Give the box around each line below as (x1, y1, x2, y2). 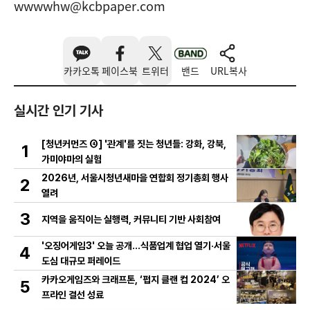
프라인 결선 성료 (42, 289, 104, 301)
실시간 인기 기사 (14, 102, 103, 120)
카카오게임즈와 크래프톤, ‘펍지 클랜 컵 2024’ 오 (42, 274, 230, 286)
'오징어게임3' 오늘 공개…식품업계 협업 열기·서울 (42, 240, 230, 252)
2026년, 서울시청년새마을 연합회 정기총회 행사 (42, 172, 228, 184)
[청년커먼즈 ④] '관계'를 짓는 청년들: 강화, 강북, (42, 138, 226, 150)
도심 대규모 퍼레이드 (42, 255, 120, 267)
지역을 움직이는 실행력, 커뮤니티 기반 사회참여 (42, 214, 221, 226)
